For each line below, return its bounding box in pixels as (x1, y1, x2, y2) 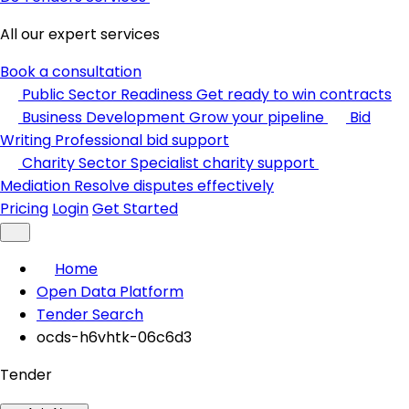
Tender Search (37, 304, 143, 325)
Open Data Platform (37, 281, 184, 302)
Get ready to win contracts (196, 84, 392, 105)
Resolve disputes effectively (74, 175, 274, 196)
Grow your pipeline (189, 107, 324, 128)
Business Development (22, 107, 185, 128)
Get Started (92, 198, 178, 219)
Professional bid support (55, 130, 229, 151)
